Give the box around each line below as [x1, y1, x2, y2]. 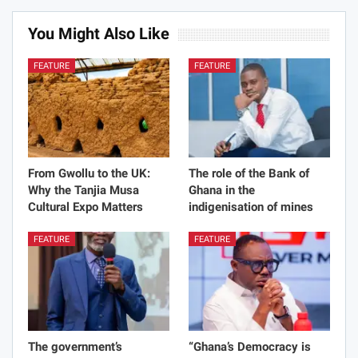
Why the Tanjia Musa [28, 183, 139, 198]
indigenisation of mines [189, 200, 313, 215]
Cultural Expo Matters [28, 200, 143, 215]
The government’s [28, 340, 122, 355]
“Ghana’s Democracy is [189, 340, 311, 355]
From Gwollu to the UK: [28, 166, 150, 181]
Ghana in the [189, 183, 255, 198]
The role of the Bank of [189, 166, 309, 181]
